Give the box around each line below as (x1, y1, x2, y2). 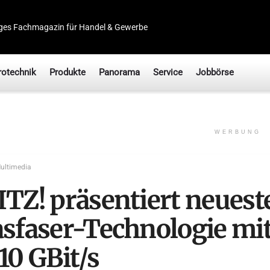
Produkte (49, 67, 86, 78)
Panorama (99, 67, 140, 78)
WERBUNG (214, 129, 261, 135)
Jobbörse (196, 67, 234, 78)
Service (153, 67, 183, 78)
